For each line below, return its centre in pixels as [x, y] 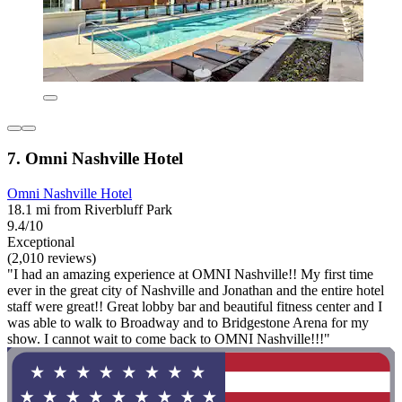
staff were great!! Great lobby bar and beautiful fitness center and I [195, 306]
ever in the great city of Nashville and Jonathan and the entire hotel [196, 290]
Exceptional [41, 241]
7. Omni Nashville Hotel [95, 159]
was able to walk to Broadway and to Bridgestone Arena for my [188, 322]
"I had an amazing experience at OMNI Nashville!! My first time [190, 274]
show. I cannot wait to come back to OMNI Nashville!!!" [169, 338]
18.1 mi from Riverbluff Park [90, 209]
